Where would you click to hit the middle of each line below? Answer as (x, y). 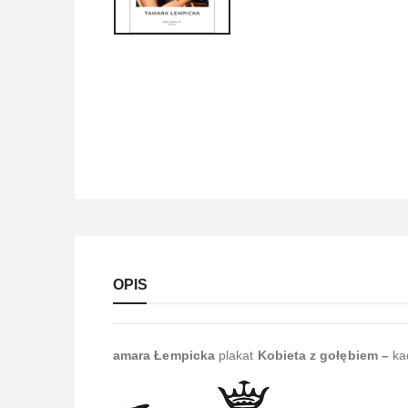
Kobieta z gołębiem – (325, 356)
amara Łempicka (164, 356)
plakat (236, 356)
